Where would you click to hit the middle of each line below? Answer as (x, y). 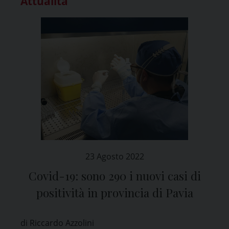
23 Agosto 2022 (114, 156)
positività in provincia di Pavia (114, 192)
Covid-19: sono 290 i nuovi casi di (114, 176)
